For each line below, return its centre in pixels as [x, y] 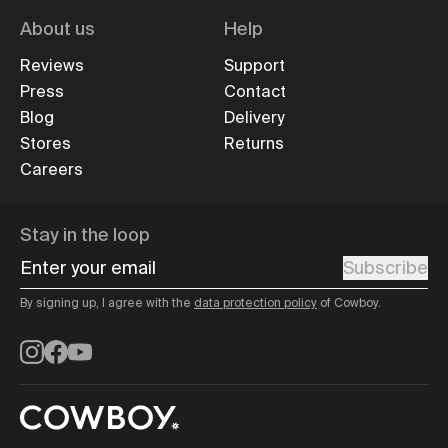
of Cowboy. [349, 302]
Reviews [52, 65]
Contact [255, 91]
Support [254, 65]
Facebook [85, 347]
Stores [45, 143]
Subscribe [385, 268]
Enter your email [87, 259]
